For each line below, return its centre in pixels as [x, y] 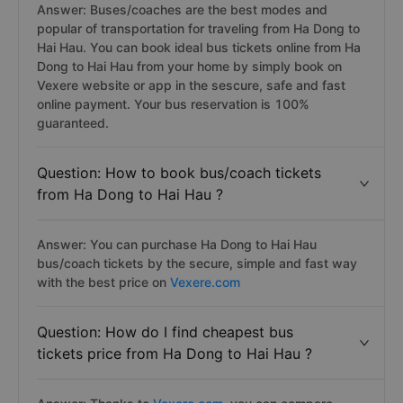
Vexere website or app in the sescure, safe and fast [191, 85]
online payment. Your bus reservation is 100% [173, 104]
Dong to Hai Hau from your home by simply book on [189, 66]
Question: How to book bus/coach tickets [179, 173]
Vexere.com [205, 282]
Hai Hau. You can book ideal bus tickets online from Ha [199, 47]
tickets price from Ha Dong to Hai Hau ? [175, 354]
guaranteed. [73, 123]
